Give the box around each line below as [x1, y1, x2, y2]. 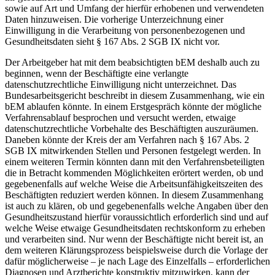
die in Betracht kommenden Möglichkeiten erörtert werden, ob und [5, 167, 263, 178]
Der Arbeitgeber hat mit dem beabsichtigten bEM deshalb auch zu [5, 56, 260, 68]
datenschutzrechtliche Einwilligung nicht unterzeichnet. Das [5, 79, 236, 90]
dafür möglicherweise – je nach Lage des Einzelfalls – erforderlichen [5, 255, 270, 266]
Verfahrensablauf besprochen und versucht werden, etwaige [5, 112, 236, 123]
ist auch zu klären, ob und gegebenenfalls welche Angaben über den [5, 200, 268, 211]
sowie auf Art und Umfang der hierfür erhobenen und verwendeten [5, 2, 264, 14]
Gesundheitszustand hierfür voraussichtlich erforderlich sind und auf [5, 211, 268, 222]
